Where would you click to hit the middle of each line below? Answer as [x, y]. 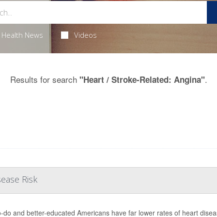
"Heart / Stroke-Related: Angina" [142, 79]
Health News [22, 35]
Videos [86, 35]
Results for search [45, 79]
